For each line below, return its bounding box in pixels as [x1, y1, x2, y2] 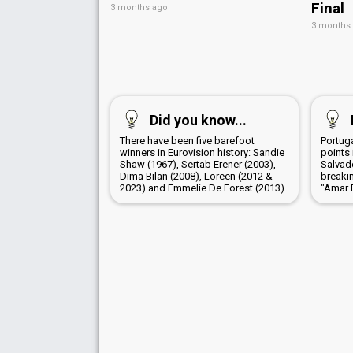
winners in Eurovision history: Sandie [120, 146, 284, 158]
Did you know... [150, 111, 247, 128]
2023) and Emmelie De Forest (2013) [120, 181, 284, 194]
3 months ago [110, 2, 168, 13]
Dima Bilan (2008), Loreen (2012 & [120, 169, 273, 182]
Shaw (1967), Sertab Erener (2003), [120, 158, 276, 170]
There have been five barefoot [120, 134, 255, 147]
